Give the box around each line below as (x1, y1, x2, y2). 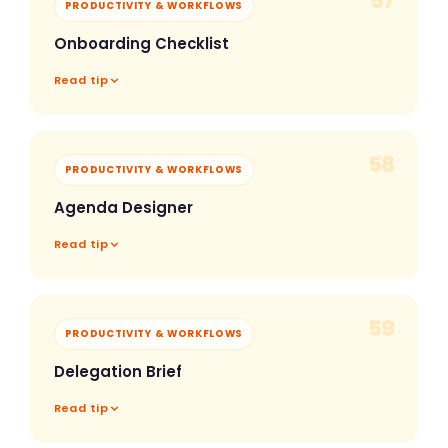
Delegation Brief (53, 361, 182, 383)
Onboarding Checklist (53, 33, 229, 55)
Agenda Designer (53, 197, 193, 219)
